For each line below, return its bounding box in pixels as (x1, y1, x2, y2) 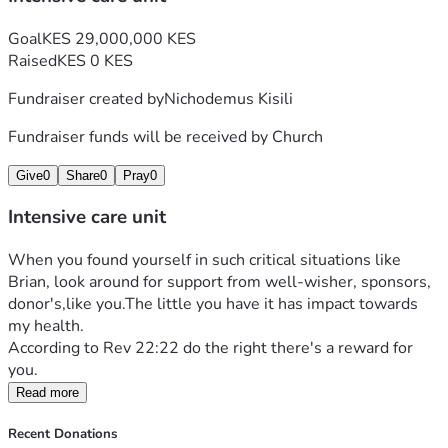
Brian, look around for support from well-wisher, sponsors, (8, 271, 431, 294)
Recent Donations (8, 425, 117, 444)
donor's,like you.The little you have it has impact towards (8, 293, 418, 316)
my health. (8, 315, 84, 338)
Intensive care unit (8, 204, 166, 231)
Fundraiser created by (8, 87, 164, 110)
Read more (16, 385, 79, 401)
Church (272, 125, 323, 148)
